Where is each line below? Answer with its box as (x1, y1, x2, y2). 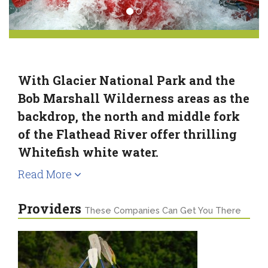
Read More (18, 166, 74, 181)
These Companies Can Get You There (84, 205, 241, 215)
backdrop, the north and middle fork (18, 108, 240, 124)
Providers (18, 199, 84, 217)
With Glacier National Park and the (18, 72, 235, 88)
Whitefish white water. (18, 144, 159, 160)
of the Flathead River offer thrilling (18, 126, 237, 142)
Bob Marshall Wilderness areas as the (18, 90, 249, 106)
